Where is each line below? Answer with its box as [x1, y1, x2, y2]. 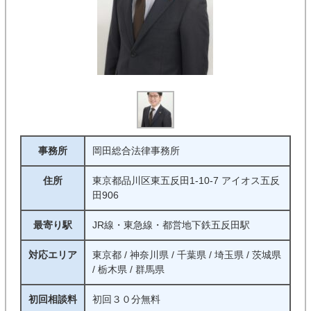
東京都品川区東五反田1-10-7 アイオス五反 [92, 175, 280, 186]
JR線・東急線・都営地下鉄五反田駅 [92, 219, 250, 230]
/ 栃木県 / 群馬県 [92, 264, 165, 275]
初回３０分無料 [92, 294, 160, 305]
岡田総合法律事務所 [92, 145, 180, 156]
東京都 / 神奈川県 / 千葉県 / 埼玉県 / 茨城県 [92, 249, 281, 260]
